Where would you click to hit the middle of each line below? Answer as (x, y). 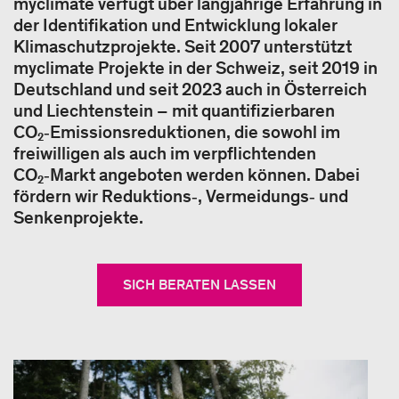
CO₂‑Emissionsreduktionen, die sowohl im (177, 132)
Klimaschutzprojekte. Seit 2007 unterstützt (183, 46)
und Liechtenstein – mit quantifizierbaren (174, 110)
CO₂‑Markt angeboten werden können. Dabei (187, 175)
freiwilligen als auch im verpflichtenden (165, 153)
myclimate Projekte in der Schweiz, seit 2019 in (195, 68)
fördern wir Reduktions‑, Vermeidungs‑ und (181, 196)
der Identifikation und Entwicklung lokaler (175, 25)
